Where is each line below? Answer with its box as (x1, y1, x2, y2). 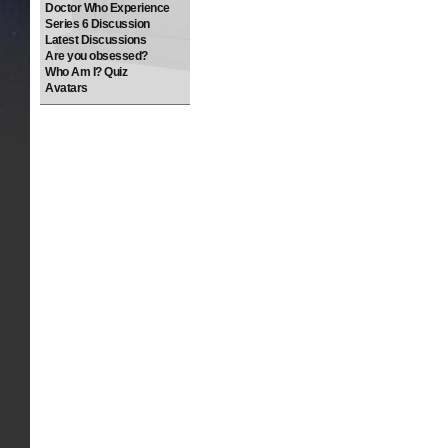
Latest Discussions (45, 33, 146, 47)
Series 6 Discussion (45, 17, 150, 31)
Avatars (45, 81, 88, 95)
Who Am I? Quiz (45, 65, 127, 79)
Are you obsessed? (45, 49, 148, 63)
